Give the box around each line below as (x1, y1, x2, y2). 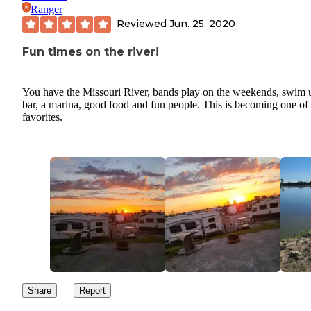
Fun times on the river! (22, 44, 159, 58)
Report (79, 285, 106, 296)
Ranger (31, 3, 62, 15)
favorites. (22, 111, 62, 124)
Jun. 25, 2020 (169, 17, 235, 31)
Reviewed (117, 17, 169, 31)
